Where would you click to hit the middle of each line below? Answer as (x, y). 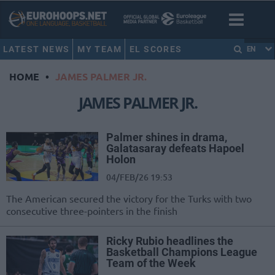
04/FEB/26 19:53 (139, 177)
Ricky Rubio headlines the (170, 241)
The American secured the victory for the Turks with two (129, 199)
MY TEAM (100, 49)
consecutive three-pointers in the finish (92, 211)
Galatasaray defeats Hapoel (175, 149)
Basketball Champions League (182, 252)
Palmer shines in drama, (167, 137)
